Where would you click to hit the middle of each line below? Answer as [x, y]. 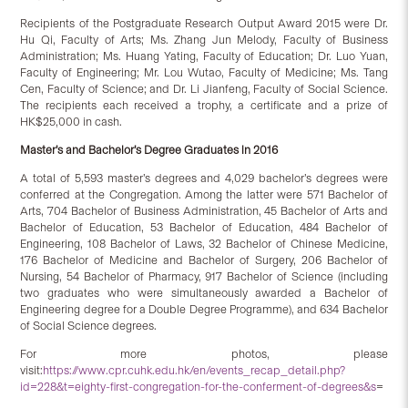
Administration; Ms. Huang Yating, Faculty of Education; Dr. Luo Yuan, [204, 56]
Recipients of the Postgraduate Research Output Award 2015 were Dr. [204, 24]
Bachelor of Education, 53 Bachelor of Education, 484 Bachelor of [204, 228]
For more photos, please [204, 354]
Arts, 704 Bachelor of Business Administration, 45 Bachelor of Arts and [204, 211]
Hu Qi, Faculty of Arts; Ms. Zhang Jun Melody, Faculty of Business [204, 40]
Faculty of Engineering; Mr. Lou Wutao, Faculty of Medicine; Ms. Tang [204, 73]
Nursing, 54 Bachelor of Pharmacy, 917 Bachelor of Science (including [204, 277]
